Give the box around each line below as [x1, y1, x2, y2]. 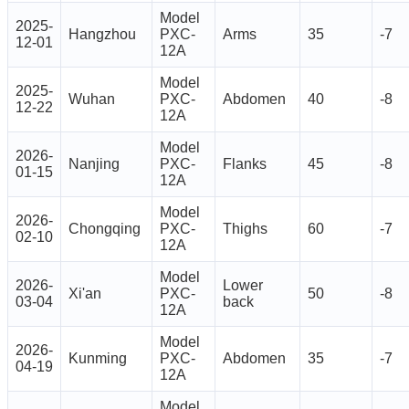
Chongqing [68, 221, 141, 237]
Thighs [223, 221, 267, 237]
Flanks [223, 156, 267, 173]
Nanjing [68, 156, 120, 173]
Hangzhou [68, 26, 136, 43]
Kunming [68, 351, 127, 367]
